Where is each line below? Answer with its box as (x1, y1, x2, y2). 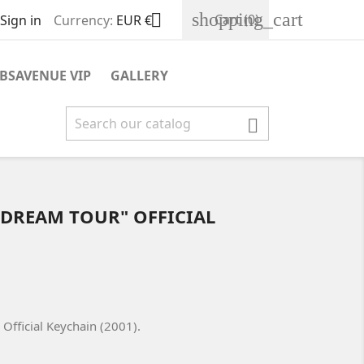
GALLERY (110, 67, 168, 84)
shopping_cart (191, 9, 303, 30)
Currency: (53, 11, 113, 30)
